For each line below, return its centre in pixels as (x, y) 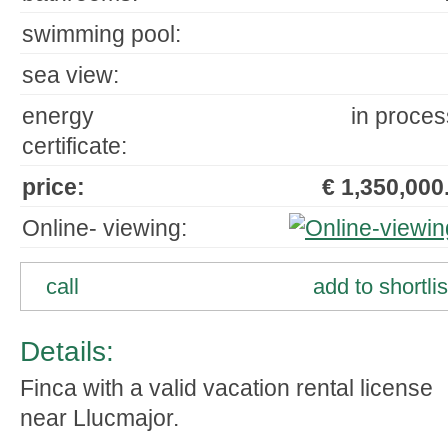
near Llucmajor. (99, 418)
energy (58, 116)
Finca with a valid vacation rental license (226, 388)
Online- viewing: (104, 228)
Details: (67, 351)
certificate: (74, 146)
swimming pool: (101, 34)
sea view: (70, 75)
